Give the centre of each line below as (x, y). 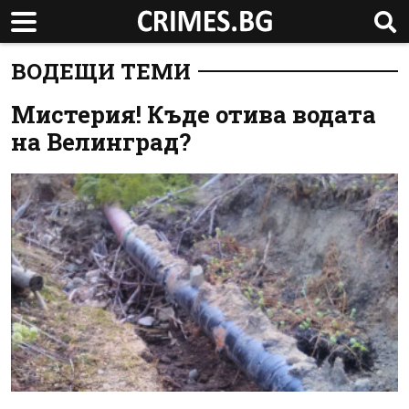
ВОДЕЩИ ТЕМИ (101, 71)
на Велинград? (101, 142)
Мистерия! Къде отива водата (194, 114)
